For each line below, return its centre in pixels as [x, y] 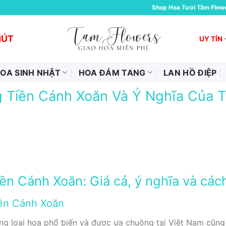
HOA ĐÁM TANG [112, 72]
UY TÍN [211, 39]
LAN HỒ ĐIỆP [190, 72]
